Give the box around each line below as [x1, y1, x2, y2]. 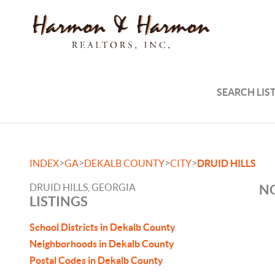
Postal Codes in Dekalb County [29, 255, 163, 266]
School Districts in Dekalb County [29, 222, 176, 233]
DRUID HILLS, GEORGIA [29, 182, 136, 193]
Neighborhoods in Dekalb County [29, 238, 174, 249]
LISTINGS [29, 193, 88, 209]
